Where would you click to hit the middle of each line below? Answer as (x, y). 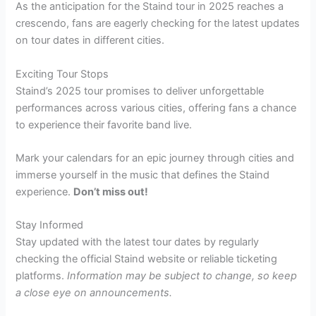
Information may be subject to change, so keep (182, 276)
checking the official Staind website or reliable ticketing (147, 259)
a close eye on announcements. (94, 293)
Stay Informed (50, 225)
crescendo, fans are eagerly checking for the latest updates (158, 24)
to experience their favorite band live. (104, 124)
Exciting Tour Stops (62, 74)
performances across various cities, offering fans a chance (156, 108)
